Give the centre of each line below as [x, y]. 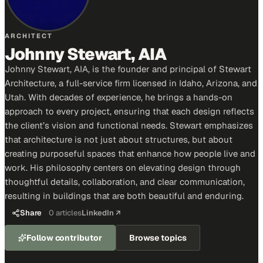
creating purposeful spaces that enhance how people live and [130, 154]
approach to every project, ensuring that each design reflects [129, 111]
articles [68, 213]
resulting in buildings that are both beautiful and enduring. [124, 196]
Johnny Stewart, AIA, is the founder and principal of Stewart [128, 69]
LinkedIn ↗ [101, 213]
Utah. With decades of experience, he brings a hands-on [119, 97]
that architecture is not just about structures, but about [119, 139]
